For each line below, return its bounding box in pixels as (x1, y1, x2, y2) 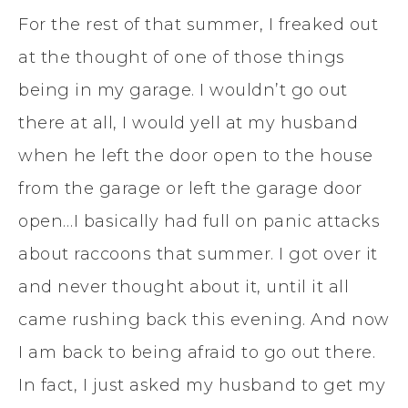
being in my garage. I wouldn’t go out (18, 79, 348, 100)
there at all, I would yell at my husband (18, 112, 358, 133)
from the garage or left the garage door (18, 178, 362, 199)
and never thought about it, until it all (18, 276, 349, 297)
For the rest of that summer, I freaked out (18, 14, 378, 35)
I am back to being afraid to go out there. (18, 342, 375, 362)
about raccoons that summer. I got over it (18, 243, 378, 264)
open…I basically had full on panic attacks (18, 210, 380, 231)
